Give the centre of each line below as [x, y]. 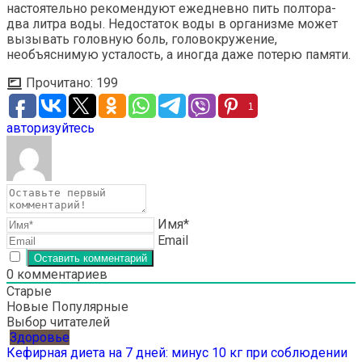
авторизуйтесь [51, 128]
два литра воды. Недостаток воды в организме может [172, 24]
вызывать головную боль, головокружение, [142, 40]
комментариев [61, 275]
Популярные [90, 307]
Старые [29, 292]
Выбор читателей [58, 322]
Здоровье [40, 338]
